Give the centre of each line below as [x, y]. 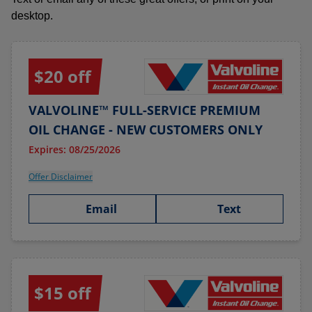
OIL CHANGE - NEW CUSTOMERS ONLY [146, 130]
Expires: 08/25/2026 [75, 149]
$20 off [63, 76]
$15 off [63, 293]
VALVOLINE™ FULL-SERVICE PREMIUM [145, 110]
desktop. [32, 16]
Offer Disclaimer [61, 177]
